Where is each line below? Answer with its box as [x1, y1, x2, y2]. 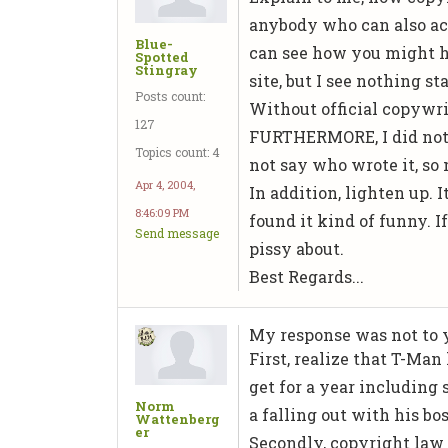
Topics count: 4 [135, 143, 220, 160]
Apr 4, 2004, [135, 176, 195, 192]
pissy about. [249, 238, 345, 259]
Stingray [135, 60, 198, 79]
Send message [135, 224, 219, 241]
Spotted [135, 47, 189, 66]
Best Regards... [249, 266, 365, 287]
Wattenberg [135, 409, 220, 428]
